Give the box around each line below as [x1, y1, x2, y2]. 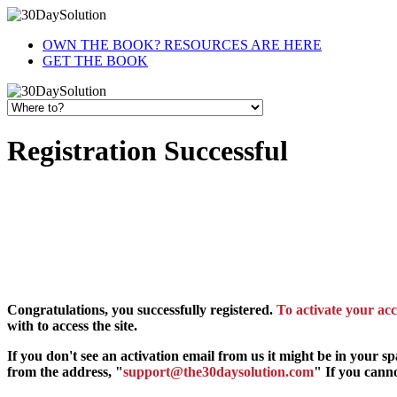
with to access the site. [7, 317, 137, 333]
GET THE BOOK [43, 53, 148, 68]
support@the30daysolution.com [123, 363, 314, 379]
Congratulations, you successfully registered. [7, 301, 273, 317]
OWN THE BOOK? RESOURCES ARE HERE [43, 37, 322, 52]
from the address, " [7, 363, 123, 379]
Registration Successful [7, 135, 288, 167]
